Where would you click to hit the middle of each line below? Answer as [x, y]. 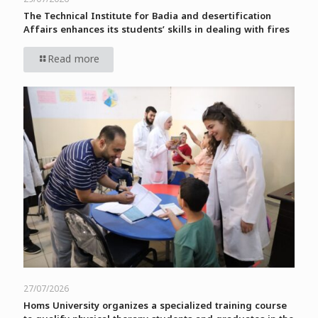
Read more [73, 60]
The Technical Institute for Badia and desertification [147, 16]
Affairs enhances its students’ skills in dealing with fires [157, 30]
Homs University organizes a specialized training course [155, 305]
